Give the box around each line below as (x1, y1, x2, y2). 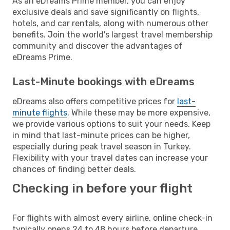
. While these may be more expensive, (67, 107, 210, 118)
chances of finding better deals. (12, 164, 136, 174)
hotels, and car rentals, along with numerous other (12, 18, 208, 28)
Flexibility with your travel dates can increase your (12, 152, 208, 163)
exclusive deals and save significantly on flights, (12, 7, 199, 17)
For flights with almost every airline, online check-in (12, 213, 213, 223)
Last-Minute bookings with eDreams (12, 75, 195, 88)
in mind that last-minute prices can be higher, (12, 130, 190, 140)
